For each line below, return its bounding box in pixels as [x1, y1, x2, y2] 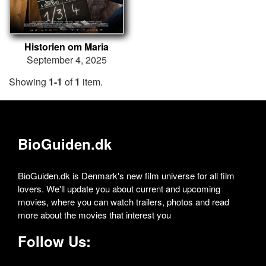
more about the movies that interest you [18, 208, 171, 221]
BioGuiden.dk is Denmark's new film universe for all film [18, 169, 235, 182]
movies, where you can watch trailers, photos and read [18, 195, 229, 208]
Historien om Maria [24, 40, 109, 54]
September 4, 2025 [26, 53, 107, 67]
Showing [9, 75, 49, 89]
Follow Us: [18, 231, 91, 252]
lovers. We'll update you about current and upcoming [18, 182, 220, 195]
